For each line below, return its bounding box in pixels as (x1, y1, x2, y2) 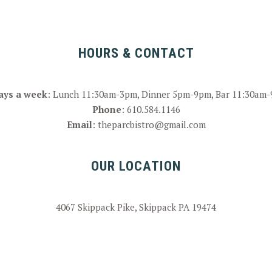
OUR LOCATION (91, 158, 181, 174)
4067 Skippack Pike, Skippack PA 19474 (56, 201, 216, 213)
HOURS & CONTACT (78, 45, 194, 61)
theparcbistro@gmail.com (97, 118, 206, 131)
